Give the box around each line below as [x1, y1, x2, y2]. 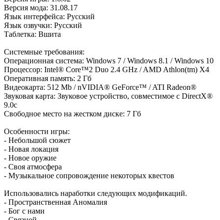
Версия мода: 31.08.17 [4, 3, 78, 12]
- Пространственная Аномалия [4, 198, 107, 207]
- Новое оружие [4, 154, 56, 163]
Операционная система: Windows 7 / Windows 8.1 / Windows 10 [4, 56, 214, 65]
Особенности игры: [4, 127, 70, 136]
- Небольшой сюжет [4, 136, 71, 145]
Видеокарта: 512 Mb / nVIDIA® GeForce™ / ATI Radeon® [4, 83, 196, 92]
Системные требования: [4, 48, 84, 56]
